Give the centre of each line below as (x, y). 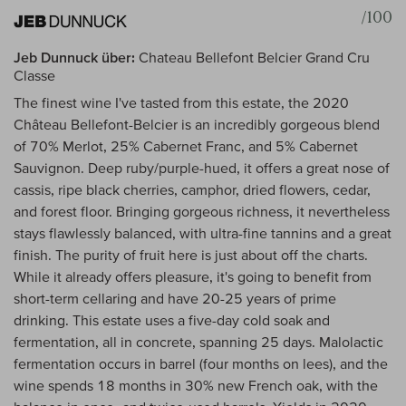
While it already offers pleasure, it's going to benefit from (193, 277)
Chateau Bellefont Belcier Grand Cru (252, 58)
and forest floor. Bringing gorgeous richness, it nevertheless (202, 212)
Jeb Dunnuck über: (74, 58)
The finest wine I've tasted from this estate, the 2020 (181, 103)
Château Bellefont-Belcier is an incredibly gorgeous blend (197, 125)
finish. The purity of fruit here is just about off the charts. (191, 255)
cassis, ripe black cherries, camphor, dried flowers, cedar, (192, 190)
